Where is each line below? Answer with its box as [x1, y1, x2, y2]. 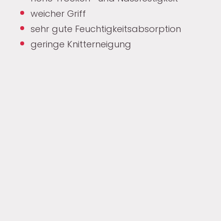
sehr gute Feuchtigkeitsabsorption [31, 23, 184, 36]
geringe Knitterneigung [31, 38, 132, 51]
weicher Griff [31, 7, 86, 20]
